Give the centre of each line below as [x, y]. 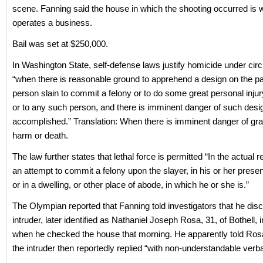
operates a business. [52, 23]
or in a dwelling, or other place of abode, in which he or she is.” [131, 185]
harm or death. [40, 135]
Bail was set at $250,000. [60, 44]
